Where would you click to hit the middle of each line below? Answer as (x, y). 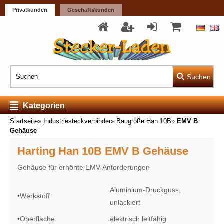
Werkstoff (35, 196)
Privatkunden (30, 10)
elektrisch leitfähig (138, 219)
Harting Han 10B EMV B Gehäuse (103, 151)
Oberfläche (37, 219)
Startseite (24, 121)
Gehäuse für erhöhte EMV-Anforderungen (84, 167)
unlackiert (125, 202)
